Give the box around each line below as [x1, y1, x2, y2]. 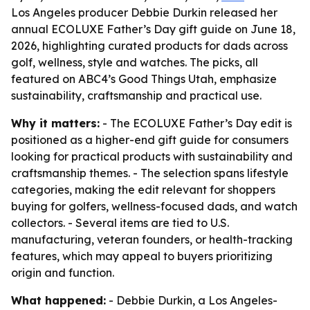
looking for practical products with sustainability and [11, 149, 293, 163]
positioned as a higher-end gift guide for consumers [11, 133, 289, 147]
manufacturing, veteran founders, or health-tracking [11, 232, 293, 246]
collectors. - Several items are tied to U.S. [11, 216, 229, 230]
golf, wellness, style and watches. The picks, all [11, 55, 258, 69]
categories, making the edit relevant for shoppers [11, 183, 275, 197]
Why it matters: [11, 116, 100, 130]
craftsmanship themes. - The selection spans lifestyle [11, 166, 289, 180]
